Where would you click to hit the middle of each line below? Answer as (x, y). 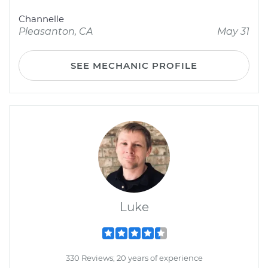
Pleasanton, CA (56, 31)
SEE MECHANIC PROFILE (134, 66)
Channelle (41, 19)
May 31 (233, 31)
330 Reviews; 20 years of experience (134, 258)
